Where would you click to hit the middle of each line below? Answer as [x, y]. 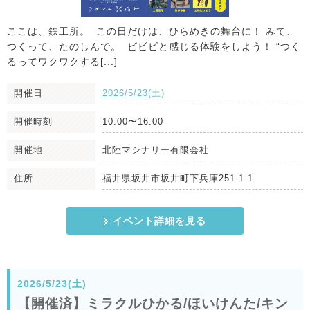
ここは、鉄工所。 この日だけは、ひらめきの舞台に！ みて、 [152, 31]
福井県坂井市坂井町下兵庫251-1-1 [178, 179]
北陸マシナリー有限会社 [156, 150]
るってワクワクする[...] [62, 62]
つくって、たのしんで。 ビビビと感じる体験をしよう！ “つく [154, 47]
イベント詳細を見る [159, 221]
